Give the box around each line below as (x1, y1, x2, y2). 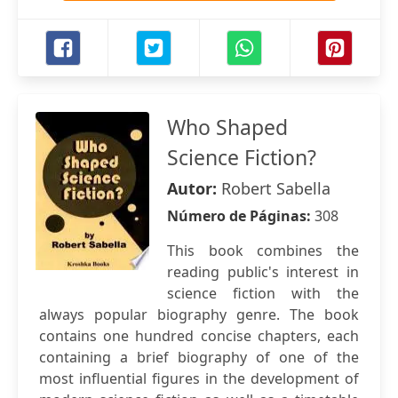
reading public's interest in (167, 262, 359, 282)
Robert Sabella (221, 178, 330, 199)
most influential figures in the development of (39, 369, 359, 388)
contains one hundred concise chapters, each (39, 326, 359, 346)
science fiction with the (167, 283, 359, 303)
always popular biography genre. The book (39, 305, 359, 324)
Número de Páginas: (167, 206, 314, 226)
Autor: (167, 178, 221, 199)
